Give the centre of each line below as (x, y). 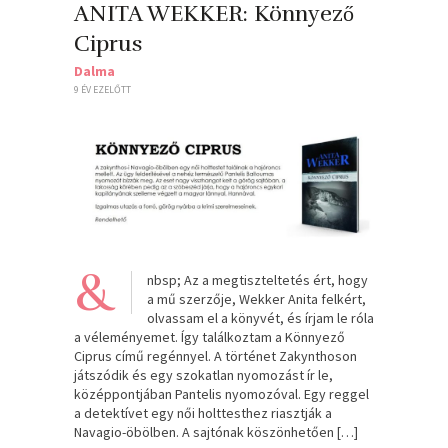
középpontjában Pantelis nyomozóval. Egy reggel (221, 394)
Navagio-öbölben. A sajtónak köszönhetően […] (216, 432)
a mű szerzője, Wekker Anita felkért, (256, 299)
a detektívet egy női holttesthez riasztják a (203, 413)
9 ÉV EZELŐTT (102, 89)
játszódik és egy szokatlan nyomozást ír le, (203, 375)
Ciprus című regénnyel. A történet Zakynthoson (215, 356)
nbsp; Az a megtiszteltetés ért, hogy (257, 280)
